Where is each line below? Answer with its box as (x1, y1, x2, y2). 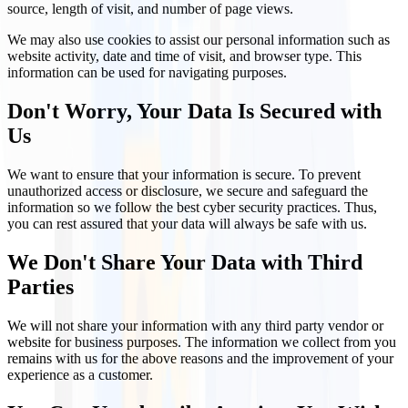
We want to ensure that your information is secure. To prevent (7, 166, 361, 182)
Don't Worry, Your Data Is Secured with (7, 98, 382, 123)
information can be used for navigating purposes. (7, 65, 287, 81)
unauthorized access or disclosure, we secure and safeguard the (7, 182, 368, 199)
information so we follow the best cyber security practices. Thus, (7, 199, 377, 215)
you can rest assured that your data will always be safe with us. (7, 215, 367, 231)
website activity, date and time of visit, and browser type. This (7, 48, 362, 65)
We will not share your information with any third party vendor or (7, 317, 383, 333)
